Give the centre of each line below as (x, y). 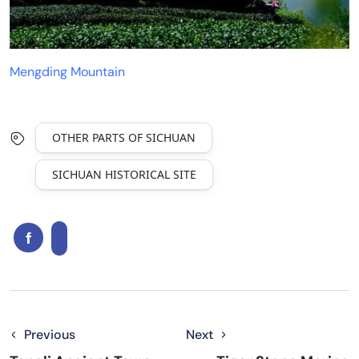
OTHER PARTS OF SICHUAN (124, 137)
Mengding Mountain (67, 71)
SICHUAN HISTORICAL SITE (124, 174)
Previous (50, 334)
